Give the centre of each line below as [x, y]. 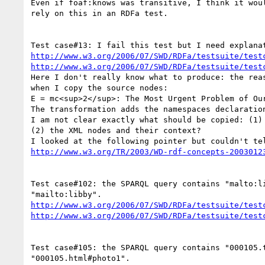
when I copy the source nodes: [99, 88]
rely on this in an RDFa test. [99, 13]
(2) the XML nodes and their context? [116, 130]
